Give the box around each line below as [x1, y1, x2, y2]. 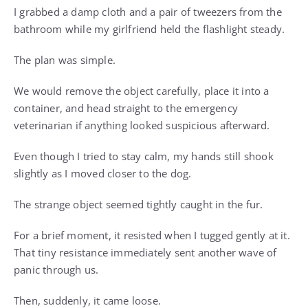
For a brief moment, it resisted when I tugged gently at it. [14, 228, 290, 243]
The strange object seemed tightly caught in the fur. [14, 197, 263, 212]
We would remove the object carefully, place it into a [14, 84, 269, 98]
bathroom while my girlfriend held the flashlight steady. [14, 22, 285, 36]
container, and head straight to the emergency [14, 101, 239, 115]
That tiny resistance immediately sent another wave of [14, 245, 277, 260]
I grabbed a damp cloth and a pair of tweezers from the [14, 5, 282, 19]
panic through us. [14, 263, 99, 277]
